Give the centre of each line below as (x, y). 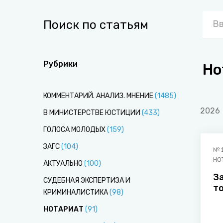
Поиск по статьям (96, 25)
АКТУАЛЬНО (63, 164)
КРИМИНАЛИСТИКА (76, 192)
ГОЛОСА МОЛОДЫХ (74, 130)
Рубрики (60, 64)
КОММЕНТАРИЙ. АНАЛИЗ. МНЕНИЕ (98, 96)
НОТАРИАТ (63, 209)
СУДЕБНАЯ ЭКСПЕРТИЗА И (87, 180)
